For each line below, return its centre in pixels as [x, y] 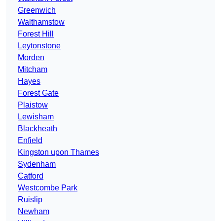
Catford [31, 176]
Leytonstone [39, 46]
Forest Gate [38, 93]
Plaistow [33, 105]
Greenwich [37, 10]
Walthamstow [41, 22]
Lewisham [36, 117]
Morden [31, 58]
